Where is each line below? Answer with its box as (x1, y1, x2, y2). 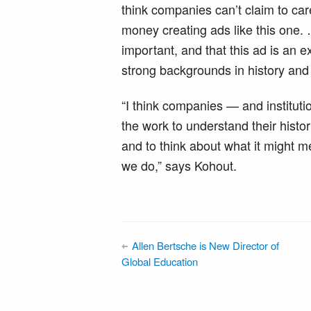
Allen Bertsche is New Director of (131, 238, 279, 253)
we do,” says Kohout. (121, 156, 237, 175)
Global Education (121, 254, 198, 269)
